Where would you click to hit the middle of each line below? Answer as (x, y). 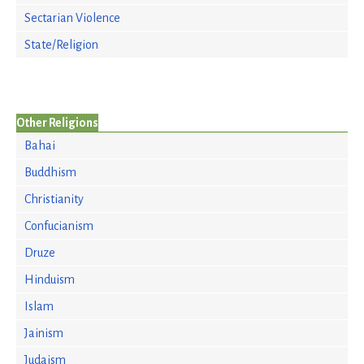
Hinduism (50, 279)
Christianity (54, 199)
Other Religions (57, 123)
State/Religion (61, 45)
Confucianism (59, 226)
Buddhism (50, 172)
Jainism (44, 333)
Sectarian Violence (72, 18)
